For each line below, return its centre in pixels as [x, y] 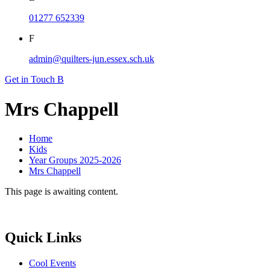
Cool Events [52, 263]
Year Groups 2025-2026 [75, 160]
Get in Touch [30, 80]
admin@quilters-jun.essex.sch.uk [92, 59]
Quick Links [43, 238]
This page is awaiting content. [61, 192]
